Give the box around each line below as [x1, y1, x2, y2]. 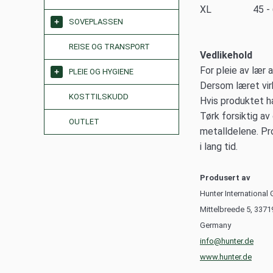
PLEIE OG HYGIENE [69, 67, 133, 76]
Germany [200, 221, 231, 230]
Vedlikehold [200, 49, 252, 61]
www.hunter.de [200, 252, 252, 261]
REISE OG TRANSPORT [69, 42, 150, 51]
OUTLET [69, 117, 99, 126]
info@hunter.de [200, 236, 253, 246]
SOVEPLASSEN [69, 17, 123, 26]
